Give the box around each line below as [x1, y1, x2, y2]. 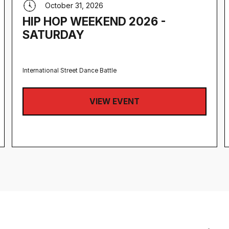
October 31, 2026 [45, 1, 104, 10]
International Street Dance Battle [22, 67, 117, 75]
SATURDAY [22, 28, 85, 42]
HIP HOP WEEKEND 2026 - [22, 14, 167, 29]
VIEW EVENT [89, 96, 140, 106]
